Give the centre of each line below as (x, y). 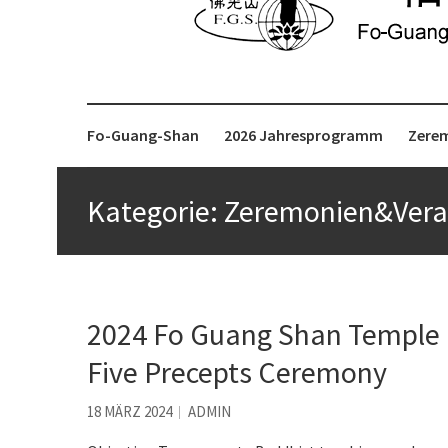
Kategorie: (155, 210)
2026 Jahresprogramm (303, 134)
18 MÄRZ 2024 (129, 411)
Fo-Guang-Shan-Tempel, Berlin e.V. (187, 61)
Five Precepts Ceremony (237, 371)
